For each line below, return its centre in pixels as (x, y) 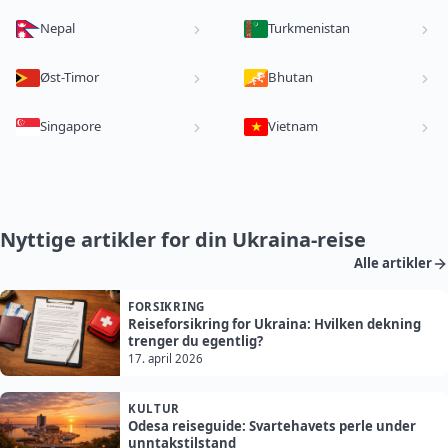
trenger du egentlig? (195, 341)
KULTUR (154, 409)
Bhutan (290, 77)
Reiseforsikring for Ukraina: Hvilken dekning (274, 324)
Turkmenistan (309, 28)
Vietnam (293, 126)
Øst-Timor (69, 77)
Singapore (70, 126)
